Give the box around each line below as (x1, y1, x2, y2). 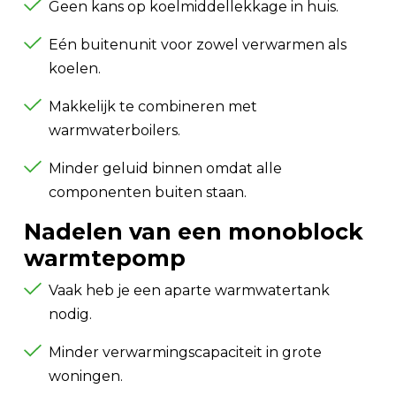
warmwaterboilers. (49, 122, 180, 139)
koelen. (49, 60, 101, 77)
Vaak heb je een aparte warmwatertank (49, 282, 330, 299)
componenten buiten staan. (49, 184, 247, 201)
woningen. (49, 368, 123, 385)
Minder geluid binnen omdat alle (49, 160, 282, 177)
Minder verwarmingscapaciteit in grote (49, 344, 322, 361)
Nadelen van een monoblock (24, 218, 363, 245)
